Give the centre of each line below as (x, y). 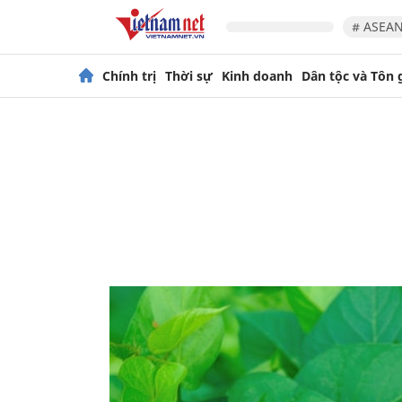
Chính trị (129, 75)
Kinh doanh (257, 75)
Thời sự (189, 75)
